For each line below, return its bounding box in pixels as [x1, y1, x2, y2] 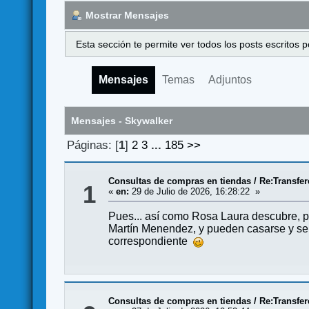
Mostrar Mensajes [86, 9, 170, 21]
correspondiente [108, 235, 194, 247]
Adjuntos [208, 74, 252, 86]
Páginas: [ [66, 138, 119, 152]
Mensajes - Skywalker [71, 115, 173, 127]
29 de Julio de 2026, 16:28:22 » [129, 186, 261, 197]
